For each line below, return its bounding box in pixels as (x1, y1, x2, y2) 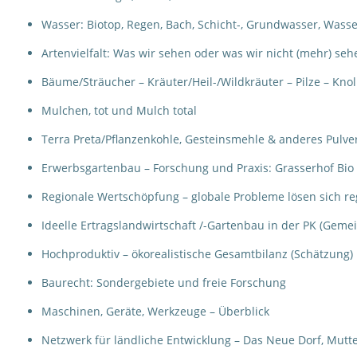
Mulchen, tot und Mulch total (41, 103, 197, 118)
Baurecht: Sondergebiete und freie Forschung (41, 275, 286, 290)
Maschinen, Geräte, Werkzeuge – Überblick (41, 304, 269, 319)
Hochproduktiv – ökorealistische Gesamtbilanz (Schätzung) (41, 246, 353, 261)
